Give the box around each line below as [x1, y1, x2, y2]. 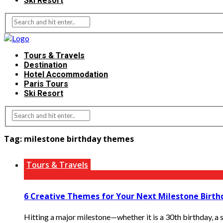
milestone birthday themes [24, 133, 134, 145]
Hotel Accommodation [24, 70, 108, 80]
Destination [24, 60, 67, 70]
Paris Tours [24, 79, 68, 89]
